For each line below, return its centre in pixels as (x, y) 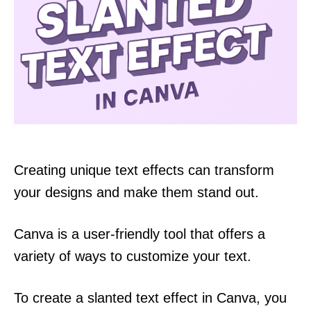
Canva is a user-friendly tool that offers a (140, 234)
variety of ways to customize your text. (133, 256)
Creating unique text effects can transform (144, 170)
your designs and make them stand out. (136, 192)
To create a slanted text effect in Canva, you (150, 297)
